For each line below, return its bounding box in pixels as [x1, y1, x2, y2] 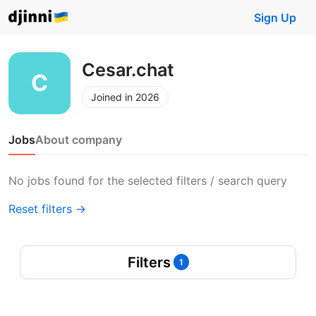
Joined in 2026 [91, 90, 159, 103]
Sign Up [254, 11, 296, 25]
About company [35, 133, 122, 147]
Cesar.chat [82, 59, 174, 80]
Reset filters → [8, 202, 86, 216]
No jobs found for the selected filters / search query [8, 174, 287, 188]
